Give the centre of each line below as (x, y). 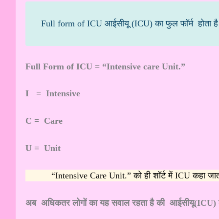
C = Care (44, 121)
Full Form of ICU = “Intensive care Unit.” (105, 66)
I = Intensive (53, 94)
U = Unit (43, 148)
